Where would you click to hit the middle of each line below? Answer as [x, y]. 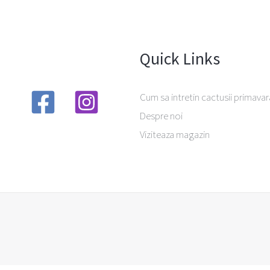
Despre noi [161, 115]
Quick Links [180, 59]
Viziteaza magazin [174, 134]
